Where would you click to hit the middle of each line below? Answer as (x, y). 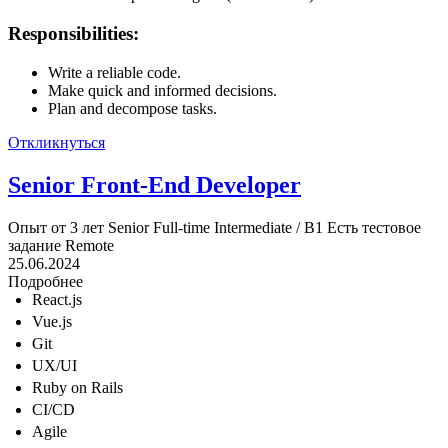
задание (34, 245)
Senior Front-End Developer (154, 184)
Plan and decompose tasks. (132, 108)
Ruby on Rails (77, 387)
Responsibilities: (73, 34)
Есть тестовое (374, 227)
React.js (57, 299)
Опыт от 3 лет (56, 227)
